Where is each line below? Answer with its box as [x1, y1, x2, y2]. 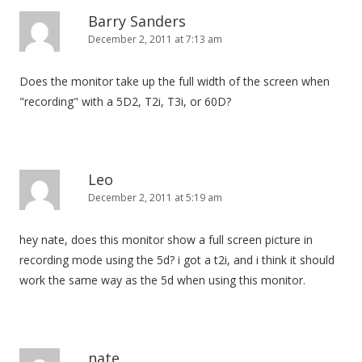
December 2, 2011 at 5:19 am [88, 191, 222, 204]
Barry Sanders [88, 11, 186, 31]
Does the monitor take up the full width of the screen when [19, 74, 330, 89]
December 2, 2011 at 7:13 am [88, 32, 222, 46]
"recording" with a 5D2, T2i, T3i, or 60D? [19, 94, 231, 109]
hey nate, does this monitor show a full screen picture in [19, 232, 313, 247]
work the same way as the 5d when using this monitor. [19, 272, 305, 288]
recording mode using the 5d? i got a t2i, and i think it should [19, 252, 335, 267]
